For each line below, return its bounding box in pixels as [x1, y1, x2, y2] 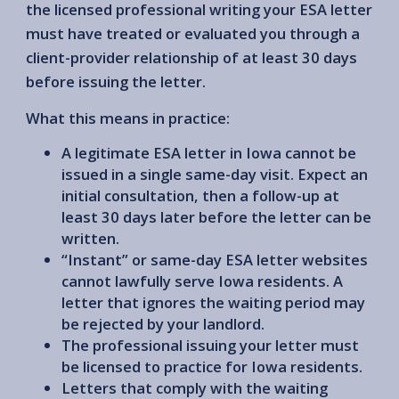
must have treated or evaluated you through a [26, 22, 360, 44]
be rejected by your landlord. [61, 313, 265, 334]
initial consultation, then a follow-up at [61, 184, 339, 206]
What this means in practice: [26, 107, 230, 128]
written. [61, 227, 119, 248]
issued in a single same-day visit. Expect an [61, 163, 368, 184]
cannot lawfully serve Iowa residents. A [61, 270, 343, 291]
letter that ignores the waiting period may [61, 291, 365, 313]
